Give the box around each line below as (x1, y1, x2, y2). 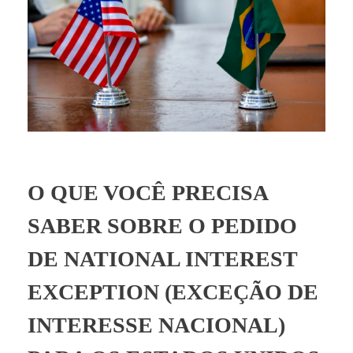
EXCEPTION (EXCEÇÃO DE (28, 279, 318, 304)
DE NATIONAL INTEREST (28, 246, 297, 271)
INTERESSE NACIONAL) (28, 312, 285, 337)
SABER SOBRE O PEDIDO (28, 213, 297, 238)
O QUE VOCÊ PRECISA (28, 180, 267, 205)
